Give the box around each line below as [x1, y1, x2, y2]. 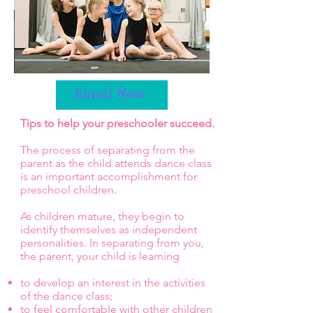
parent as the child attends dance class [20, 156, 212, 170]
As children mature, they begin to [20, 210, 184, 223]
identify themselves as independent [20, 223, 197, 236]
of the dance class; [20, 289, 112, 303]
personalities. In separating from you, [20, 236, 204, 249]
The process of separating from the [20, 143, 195, 156]
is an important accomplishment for [20, 170, 197, 183]
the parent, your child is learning [20, 249, 180, 263]
